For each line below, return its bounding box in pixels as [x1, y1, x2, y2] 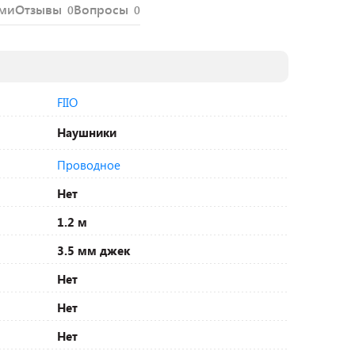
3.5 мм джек [57, 242, 130, 258]
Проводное [57, 157, 120, 173]
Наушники [57, 124, 116, 140]
